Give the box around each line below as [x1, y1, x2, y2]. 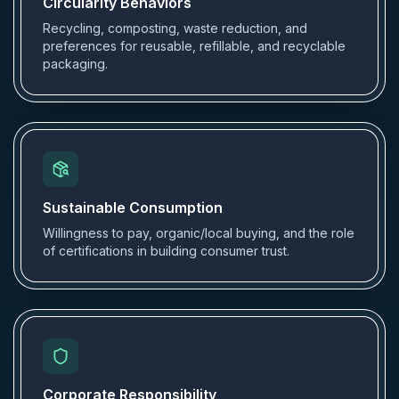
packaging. [43, 56, 108, 71]
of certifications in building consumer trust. [43, 243, 289, 258]
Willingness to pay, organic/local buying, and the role [43, 225, 354, 240]
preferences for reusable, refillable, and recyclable [43, 38, 346, 53]
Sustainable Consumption [43, 199, 223, 216]
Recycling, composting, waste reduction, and [43, 20, 307, 36]
